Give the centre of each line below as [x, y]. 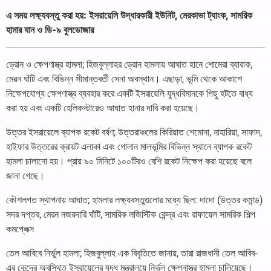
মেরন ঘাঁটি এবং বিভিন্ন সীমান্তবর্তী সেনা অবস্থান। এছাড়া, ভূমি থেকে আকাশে [124, 79]
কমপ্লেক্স [20, 229]
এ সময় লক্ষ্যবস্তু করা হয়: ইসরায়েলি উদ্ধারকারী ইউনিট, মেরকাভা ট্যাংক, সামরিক [129, 15]
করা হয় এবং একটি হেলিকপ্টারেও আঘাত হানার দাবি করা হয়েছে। [103, 108]
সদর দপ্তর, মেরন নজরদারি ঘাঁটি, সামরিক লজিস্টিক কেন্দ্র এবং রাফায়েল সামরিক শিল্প [131, 214]
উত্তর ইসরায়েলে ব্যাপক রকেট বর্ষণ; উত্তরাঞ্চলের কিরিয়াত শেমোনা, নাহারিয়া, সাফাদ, [134, 132]
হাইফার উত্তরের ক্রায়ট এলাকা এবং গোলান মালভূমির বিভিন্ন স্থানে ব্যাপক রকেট [129, 146]
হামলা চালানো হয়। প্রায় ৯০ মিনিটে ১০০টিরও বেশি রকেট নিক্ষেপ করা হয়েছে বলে [129, 161]
